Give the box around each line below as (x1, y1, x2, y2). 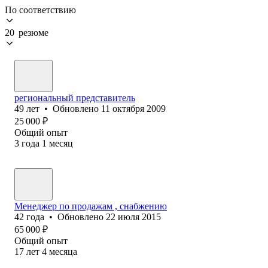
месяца (49, 246, 77, 257)
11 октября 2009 (101, 103, 166, 114)
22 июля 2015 (106, 211, 161, 222)
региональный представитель (14, 92, 135, 103)
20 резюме (5, 27, 48, 38)
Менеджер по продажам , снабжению (14, 200, 167, 211)
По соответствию (5, 4, 76, 15)
